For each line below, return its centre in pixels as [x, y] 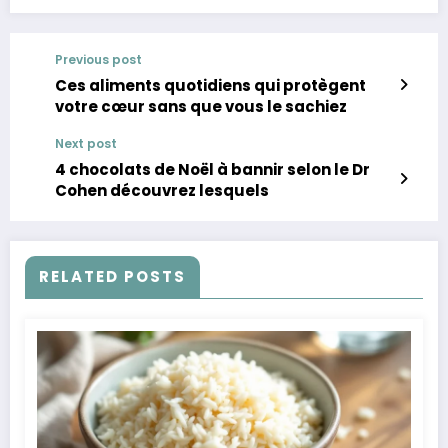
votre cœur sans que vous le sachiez [201, 107]
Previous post [98, 60]
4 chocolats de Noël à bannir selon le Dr [212, 170]
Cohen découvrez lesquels [162, 191]
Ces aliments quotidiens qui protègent [210, 86]
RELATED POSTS [112, 277]
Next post [86, 144]
